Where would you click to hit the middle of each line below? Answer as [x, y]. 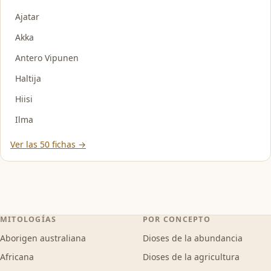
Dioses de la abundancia [193, 238]
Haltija [28, 78]
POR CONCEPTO [177, 219]
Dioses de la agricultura [191, 257]
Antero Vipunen [47, 57]
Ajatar [27, 16]
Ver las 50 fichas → [48, 144]
